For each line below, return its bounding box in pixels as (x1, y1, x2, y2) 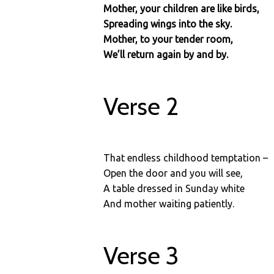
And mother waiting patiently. (103, 198, 235, 209)
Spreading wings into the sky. (103, 18, 232, 29)
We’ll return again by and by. (103, 49, 229, 60)
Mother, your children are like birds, (103, 3, 260, 14)
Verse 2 (103, 91, 179, 121)
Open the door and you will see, (103, 168, 243, 179)
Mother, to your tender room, (103, 34, 234, 45)
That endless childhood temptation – (103, 152, 268, 163)
